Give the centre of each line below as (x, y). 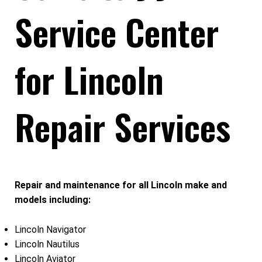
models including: (53, 199)
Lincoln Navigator (50, 229)
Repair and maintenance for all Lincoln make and (121, 185)
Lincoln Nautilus (47, 244)
